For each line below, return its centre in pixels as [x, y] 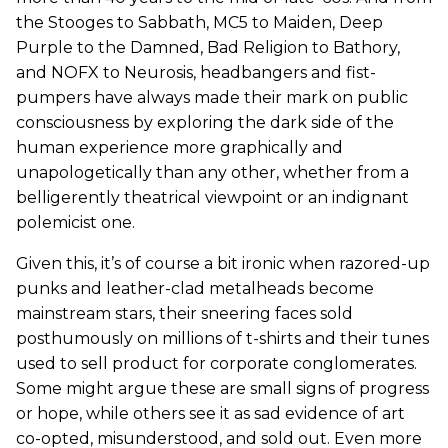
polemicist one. [75, 222]
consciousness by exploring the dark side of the [205, 122]
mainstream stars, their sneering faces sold [184, 313]
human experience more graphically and [179, 147]
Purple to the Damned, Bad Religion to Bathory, [208, 47]
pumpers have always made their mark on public [212, 97]
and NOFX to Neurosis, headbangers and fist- [196, 72]
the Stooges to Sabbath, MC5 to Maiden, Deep [199, 22]
